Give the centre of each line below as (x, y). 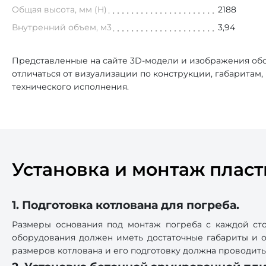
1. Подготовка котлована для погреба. (126, 205)
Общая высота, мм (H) (59, 9)
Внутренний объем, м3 (62, 27)
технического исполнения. (70, 87)
